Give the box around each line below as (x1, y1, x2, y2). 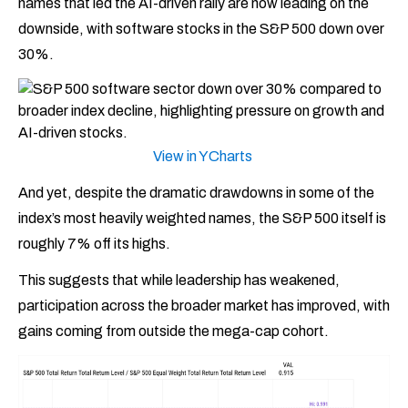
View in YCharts (153, 148, 255, 164)
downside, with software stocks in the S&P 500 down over (18, 20, 384, 36)
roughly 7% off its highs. (18, 235, 170, 251)
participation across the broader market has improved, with (18, 297, 390, 313)
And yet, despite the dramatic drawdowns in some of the (18, 184, 374, 200)
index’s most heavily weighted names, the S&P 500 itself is (18, 209, 386, 226)
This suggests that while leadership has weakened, (18, 271, 340, 288)
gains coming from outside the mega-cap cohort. (18, 322, 331, 339)
